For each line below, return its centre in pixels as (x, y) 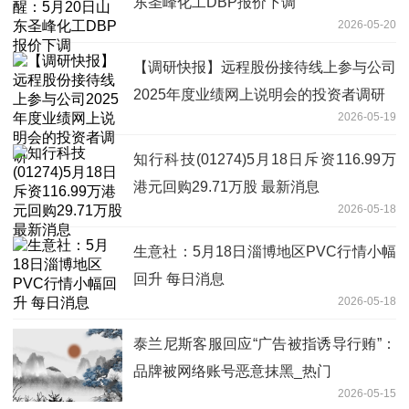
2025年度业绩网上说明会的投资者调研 (259, 95)
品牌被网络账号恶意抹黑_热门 (232, 372)
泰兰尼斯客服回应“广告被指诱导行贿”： (265, 344)
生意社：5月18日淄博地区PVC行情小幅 (265, 252)
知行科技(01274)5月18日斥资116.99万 (265, 160)
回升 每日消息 (179, 279)
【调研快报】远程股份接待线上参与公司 (265, 68)
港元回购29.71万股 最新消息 (226, 187)
